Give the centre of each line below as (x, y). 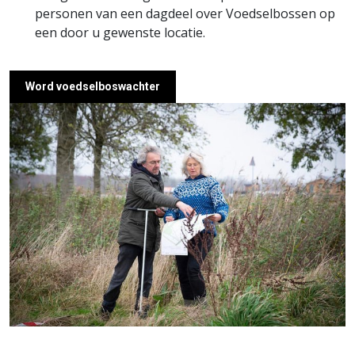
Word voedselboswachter (93, 86)
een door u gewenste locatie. (120, 32)
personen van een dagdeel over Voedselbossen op (185, 13)
